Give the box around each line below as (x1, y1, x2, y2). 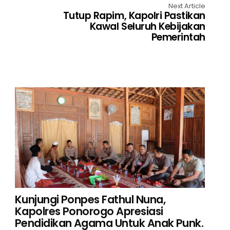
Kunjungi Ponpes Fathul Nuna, (14, 191, 166, 207)
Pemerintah (151, 30, 205, 44)
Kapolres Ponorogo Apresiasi (14, 203, 163, 219)
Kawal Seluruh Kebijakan (89, 19, 205, 33)
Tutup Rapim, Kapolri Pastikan (63, 8, 205, 23)
